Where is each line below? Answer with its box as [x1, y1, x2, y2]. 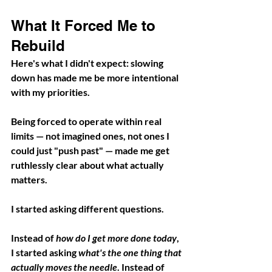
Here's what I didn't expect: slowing [11, 56, 165, 69]
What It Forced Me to [11, 16, 160, 34]
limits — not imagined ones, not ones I [11, 129, 171, 141]
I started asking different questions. [11, 202, 164, 214]
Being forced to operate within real [11, 115, 163, 127]
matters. [11, 173, 47, 185]
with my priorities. [11, 86, 92, 98]
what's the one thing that [78, 246, 183, 258]
